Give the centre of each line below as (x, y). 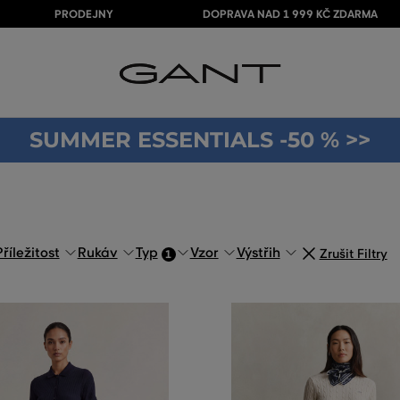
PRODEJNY (83, 14)
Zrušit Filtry (353, 254)
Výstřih (258, 253)
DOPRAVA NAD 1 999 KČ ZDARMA (290, 14)
